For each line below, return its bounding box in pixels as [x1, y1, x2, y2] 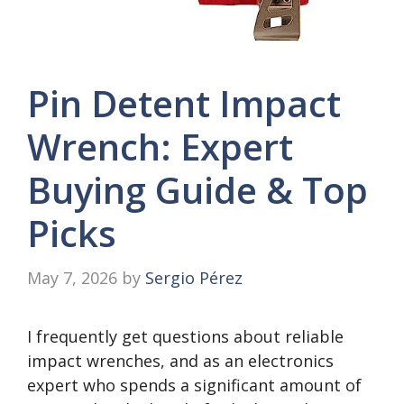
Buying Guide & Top [27, 165, 368, 215]
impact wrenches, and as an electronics [27, 350, 334, 372]
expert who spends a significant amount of [27, 374, 362, 396]
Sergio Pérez [145, 267, 243, 289]
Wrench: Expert [27, 122, 293, 171]
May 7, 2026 [27, 267, 117, 289]
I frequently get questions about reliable [27, 326, 344, 347]
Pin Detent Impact [27, 78, 341, 128]
